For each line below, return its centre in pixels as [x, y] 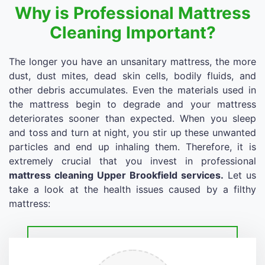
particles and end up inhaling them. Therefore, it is [132, 146]
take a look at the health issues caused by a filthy [132, 189]
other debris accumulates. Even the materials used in [132, 90]
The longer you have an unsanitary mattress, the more [132, 61]
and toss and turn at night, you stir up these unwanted [132, 132]
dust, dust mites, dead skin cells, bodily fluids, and [132, 75]
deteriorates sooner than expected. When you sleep [132, 118]
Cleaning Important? [132, 32]
